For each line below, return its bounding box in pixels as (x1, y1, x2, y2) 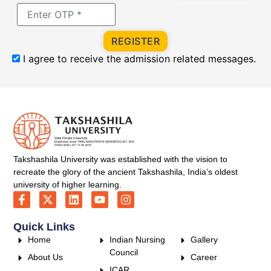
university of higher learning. (13, 179, 122, 189)
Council (109, 247, 138, 257)
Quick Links (13, 220, 76, 233)
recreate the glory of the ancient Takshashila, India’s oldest (13, 166, 238, 177)
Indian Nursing (109, 234, 165, 244)
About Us (28, 252, 64, 262)
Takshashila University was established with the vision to (13, 154, 228, 164)
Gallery (190, 234, 218, 244)
